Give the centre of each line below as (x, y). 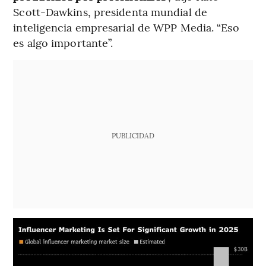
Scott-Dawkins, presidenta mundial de (110, 11)
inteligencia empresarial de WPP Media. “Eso (126, 27)
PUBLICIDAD (133, 135)
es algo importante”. (63, 42)
